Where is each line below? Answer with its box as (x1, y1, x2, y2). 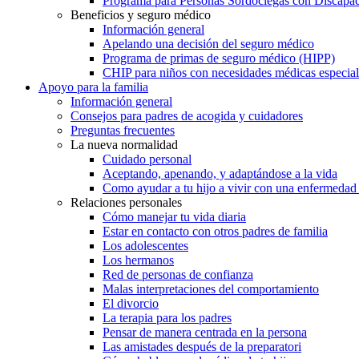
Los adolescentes (103, 238, 188, 252)
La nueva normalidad (71, 137, 178, 151)
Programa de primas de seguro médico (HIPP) (103, 50, 335, 65)
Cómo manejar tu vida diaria (103, 209, 246, 224)
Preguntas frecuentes (71, 123, 175, 137)
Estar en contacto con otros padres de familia (103, 224, 328, 238)
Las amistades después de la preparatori (103, 339, 301, 353)
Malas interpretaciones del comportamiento (103, 281, 319, 296)
